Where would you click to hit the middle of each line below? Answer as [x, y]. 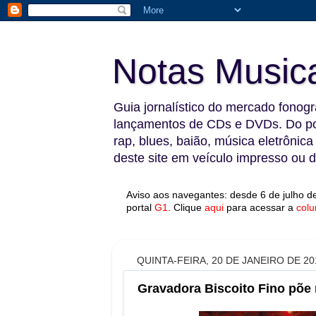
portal [139, 207]
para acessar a [260, 207]
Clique [188, 207]
